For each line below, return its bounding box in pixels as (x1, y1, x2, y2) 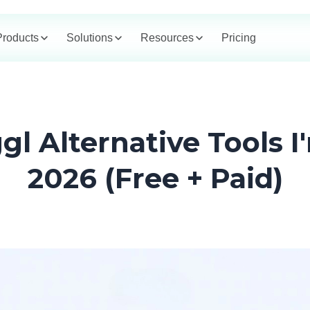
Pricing (221, 31, 256, 44)
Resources (140, 31, 194, 44)
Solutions (66, 31, 113, 44)
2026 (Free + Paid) (27, 161, 283, 195)
